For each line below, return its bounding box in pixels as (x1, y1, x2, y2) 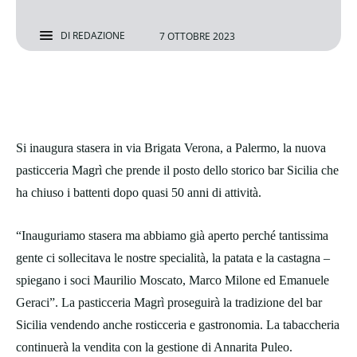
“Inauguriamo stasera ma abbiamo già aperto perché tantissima (16, 229, 328, 243)
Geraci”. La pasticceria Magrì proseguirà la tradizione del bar (16, 296, 322, 310)
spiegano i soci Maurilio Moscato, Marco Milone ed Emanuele (16, 273, 329, 288)
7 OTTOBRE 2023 (159, 29, 235, 43)
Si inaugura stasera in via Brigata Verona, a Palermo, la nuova (16, 141, 326, 155)
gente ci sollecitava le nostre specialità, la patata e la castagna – (16, 251, 330, 265)
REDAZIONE (73, 29, 125, 43)
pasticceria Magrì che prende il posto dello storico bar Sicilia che (16, 163, 339, 178)
